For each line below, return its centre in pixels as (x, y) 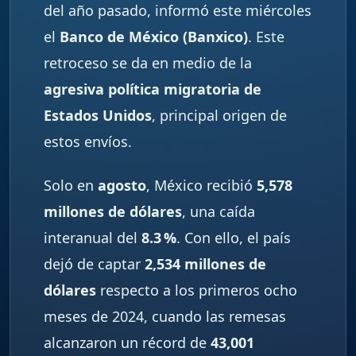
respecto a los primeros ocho (197, 290)
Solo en (71, 186)
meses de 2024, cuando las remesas (165, 317)
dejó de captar (94, 264)
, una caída (219, 212)
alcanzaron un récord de (127, 343)
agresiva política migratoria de (153, 89)
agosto (122, 186)
